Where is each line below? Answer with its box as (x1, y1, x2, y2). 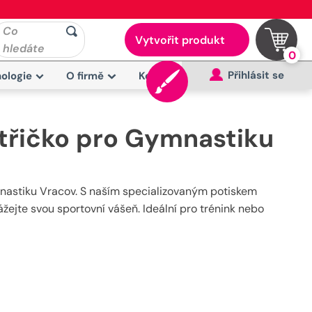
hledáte (3, 41, 45, 56)
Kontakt (139, 69, 180, 83)
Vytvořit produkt (134, 33, 225, 47)
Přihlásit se (228, 68, 284, 82)
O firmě (66, 69, 104, 83)
